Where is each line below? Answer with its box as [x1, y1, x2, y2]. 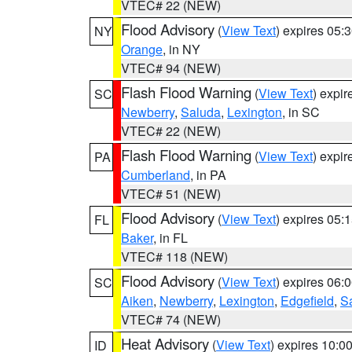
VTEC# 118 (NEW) [121, 247, 228, 266]
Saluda [181, 103, 221, 121]
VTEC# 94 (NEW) [121, 59, 221, 77]
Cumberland [121, 166, 190, 184]
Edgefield [280, 291, 334, 310]
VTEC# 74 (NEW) [121, 310, 221, 328]
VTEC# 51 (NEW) [121, 185, 221, 203]
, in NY [163, 40, 200, 58]
